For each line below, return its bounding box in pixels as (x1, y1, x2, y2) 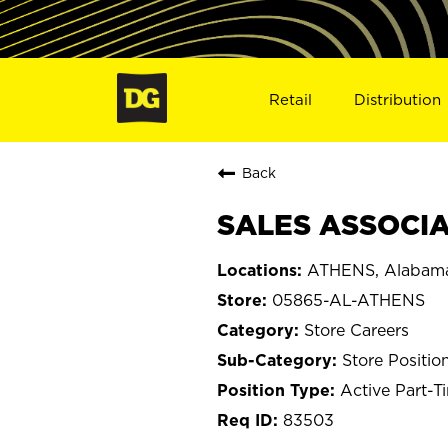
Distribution (354, 90, 442, 108)
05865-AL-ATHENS (272, 290, 425, 309)
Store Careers (304, 320, 409, 339)
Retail (268, 90, 312, 108)
